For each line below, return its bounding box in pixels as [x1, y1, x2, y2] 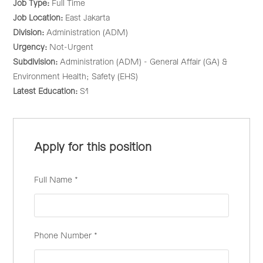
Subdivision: [13, 58, 60, 66]
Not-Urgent [49, 43, 94, 52]
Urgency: [13, 43, 50, 52]
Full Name [34, 176, 75, 184]
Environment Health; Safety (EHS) [13, 73, 139, 81]
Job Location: [13, 14, 66, 22]
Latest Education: [13, 87, 80, 96]
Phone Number [34, 232, 95, 240]
